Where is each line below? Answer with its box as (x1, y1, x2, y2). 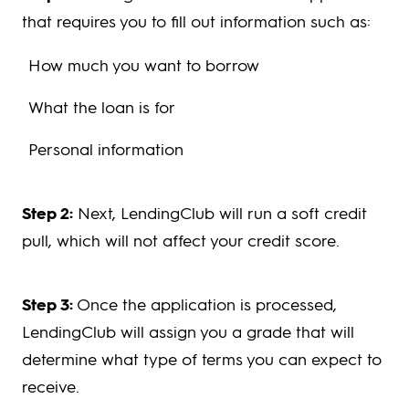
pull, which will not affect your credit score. (22, 229, 340, 251)
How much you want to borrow (28, 54, 259, 76)
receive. (22, 375, 79, 397)
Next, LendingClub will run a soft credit (73, 202, 367, 224)
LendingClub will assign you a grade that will (22, 320, 354, 342)
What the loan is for (28, 96, 175, 118)
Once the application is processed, (73, 293, 337, 315)
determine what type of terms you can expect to (22, 348, 382, 370)
